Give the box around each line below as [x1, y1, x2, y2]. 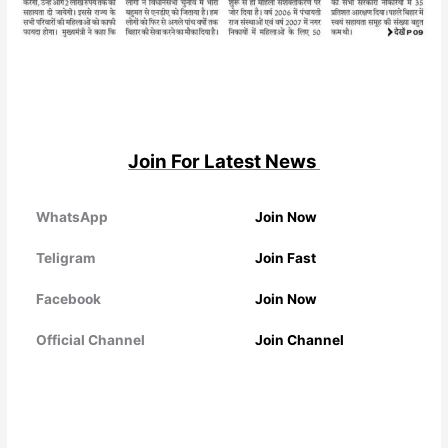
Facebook [35, 290, 104, 307]
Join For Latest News [128, 149, 320, 173]
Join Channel [254, 331, 344, 348]
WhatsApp [35, 208, 111, 225]
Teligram [35, 249, 98, 266]
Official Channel [35, 331, 148, 348]
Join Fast [254, 249, 319, 266]
